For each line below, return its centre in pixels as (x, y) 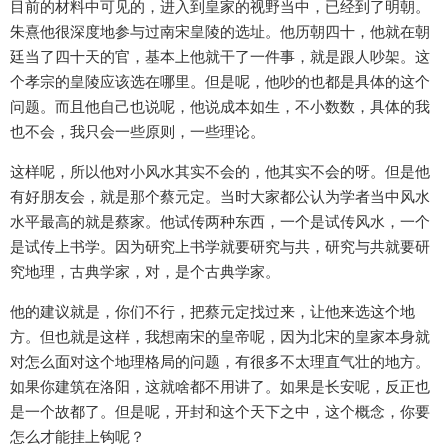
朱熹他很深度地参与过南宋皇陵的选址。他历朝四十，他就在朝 (220, 32)
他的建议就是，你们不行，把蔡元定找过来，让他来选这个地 (212, 312)
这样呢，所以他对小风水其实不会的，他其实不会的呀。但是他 (220, 172)
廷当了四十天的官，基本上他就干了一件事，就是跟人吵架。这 (220, 57)
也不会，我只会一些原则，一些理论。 (137, 132)
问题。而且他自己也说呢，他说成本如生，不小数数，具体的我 (220, 107)
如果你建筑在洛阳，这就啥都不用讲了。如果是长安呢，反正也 (220, 387)
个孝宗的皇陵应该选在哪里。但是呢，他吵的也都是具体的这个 (220, 82)
